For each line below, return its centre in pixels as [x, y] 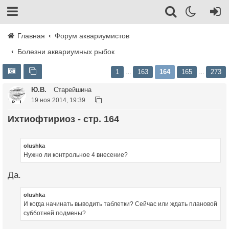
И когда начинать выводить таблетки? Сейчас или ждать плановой [120, 204]
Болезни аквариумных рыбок [66, 52]
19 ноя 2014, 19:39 [58, 100]
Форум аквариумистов [92, 36]
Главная [30, 36]
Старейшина [72, 90]
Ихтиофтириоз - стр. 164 [67, 119]
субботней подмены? [55, 213]
